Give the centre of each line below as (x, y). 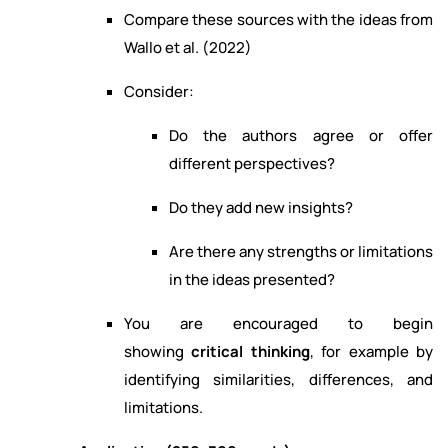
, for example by (371, 352)
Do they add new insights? (261, 208)
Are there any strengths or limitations (301, 252)
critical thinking (250, 352)
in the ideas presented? (252, 280)
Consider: (159, 92)
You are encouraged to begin (278, 324)
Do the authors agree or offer (301, 136)
